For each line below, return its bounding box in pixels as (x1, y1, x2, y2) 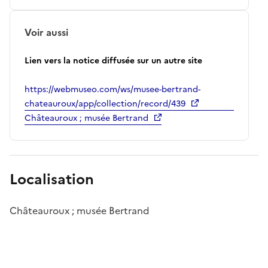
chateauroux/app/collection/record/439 (25, 97, 185, 110)
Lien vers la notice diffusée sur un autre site (25, 54, 202, 67)
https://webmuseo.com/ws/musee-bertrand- (25, 83, 200, 96)
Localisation (10, 168, 94, 190)
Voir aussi (25, 25, 68, 39)
